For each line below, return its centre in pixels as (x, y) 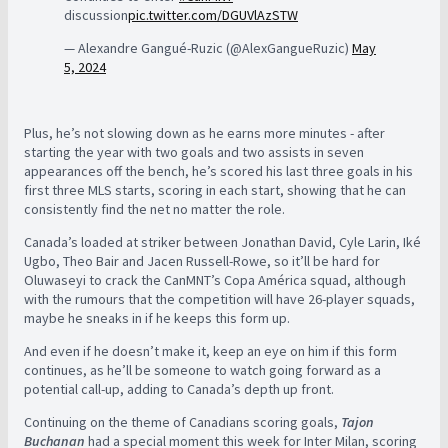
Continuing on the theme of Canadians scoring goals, (182, 421)
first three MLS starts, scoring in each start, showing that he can (215, 189)
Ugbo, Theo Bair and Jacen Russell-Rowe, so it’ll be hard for (202, 260)
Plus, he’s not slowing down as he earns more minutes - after (204, 132)
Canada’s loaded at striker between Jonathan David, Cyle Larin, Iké (222, 241)
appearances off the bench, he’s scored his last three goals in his (218, 170)
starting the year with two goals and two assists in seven (194, 151)
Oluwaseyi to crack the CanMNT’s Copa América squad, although (215, 279)
